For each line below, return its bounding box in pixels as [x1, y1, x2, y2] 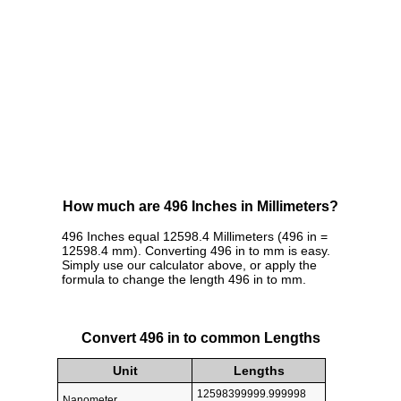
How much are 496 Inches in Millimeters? [63, 199, 338, 215]
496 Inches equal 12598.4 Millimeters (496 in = [62, 229, 328, 244]
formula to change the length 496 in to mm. [62, 272, 306, 287]
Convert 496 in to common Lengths [81, 329, 320, 346]
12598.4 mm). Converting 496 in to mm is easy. [62, 243, 330, 259]
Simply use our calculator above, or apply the [62, 258, 317, 273]
